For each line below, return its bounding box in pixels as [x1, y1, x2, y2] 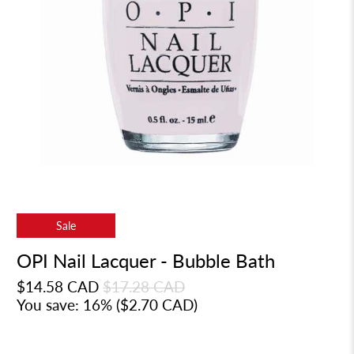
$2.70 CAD [120, 295, 194, 314]
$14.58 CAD [17, 277, 100, 296]
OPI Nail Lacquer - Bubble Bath [17, 249, 276, 272]
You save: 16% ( [17, 295, 121, 314]
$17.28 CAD [103, 277, 186, 296]
